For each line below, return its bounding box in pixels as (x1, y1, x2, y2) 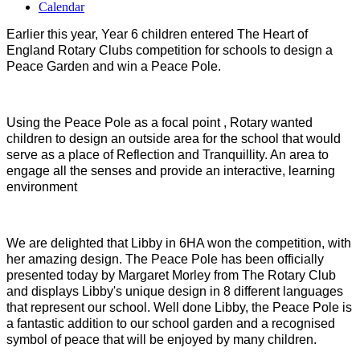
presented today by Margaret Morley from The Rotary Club (6, 268, 336, 283)
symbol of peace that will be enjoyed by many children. (6, 333, 317, 347)
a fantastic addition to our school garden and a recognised (6, 317, 335, 331)
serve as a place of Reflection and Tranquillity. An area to (6, 148, 329, 162)
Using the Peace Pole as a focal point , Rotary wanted (6, 116, 313, 130)
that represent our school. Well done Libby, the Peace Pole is (6, 301, 352, 315)
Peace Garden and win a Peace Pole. (6, 59, 221, 74)
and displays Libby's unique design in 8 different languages (6, 284, 343, 299)
